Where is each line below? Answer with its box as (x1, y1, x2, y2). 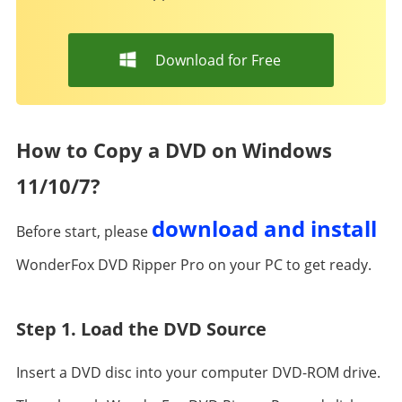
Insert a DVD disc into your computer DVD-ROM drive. (15, 363, 380, 382)
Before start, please (15, 222, 152, 241)
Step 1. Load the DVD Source (15, 317, 267, 341)
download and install (151, 214, 377, 243)
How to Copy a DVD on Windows (15, 136, 332, 163)
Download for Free (154, 50, 281, 70)
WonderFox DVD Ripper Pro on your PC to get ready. (15, 255, 371, 275)
